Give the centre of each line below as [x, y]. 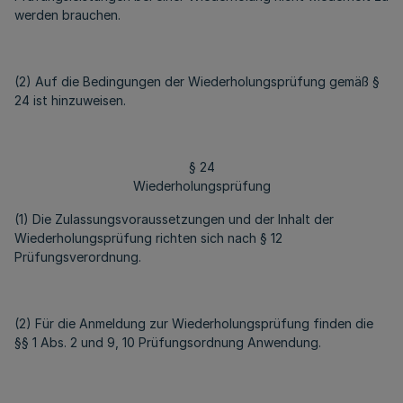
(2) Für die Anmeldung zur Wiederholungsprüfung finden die [194, 323]
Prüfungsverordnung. [78, 257]
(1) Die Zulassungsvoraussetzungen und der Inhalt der [174, 219]
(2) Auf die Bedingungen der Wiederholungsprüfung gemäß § [197, 81]
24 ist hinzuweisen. [70, 100]
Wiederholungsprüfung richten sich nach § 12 [148, 238]
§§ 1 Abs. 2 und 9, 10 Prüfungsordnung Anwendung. [168, 342]
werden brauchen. [67, 15]
